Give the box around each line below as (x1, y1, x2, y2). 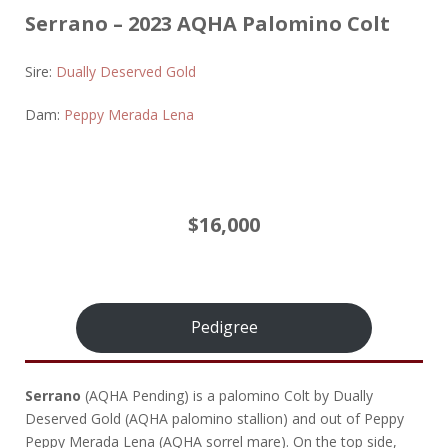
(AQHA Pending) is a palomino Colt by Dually (81, 385, 373, 405)
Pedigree (190, 316, 258, 339)
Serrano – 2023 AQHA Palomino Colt (25, 9, 390, 37)
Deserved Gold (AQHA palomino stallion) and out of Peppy (25, 408, 404, 428)
